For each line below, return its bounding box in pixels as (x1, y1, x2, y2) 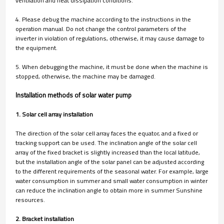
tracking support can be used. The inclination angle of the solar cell (15, 137, 197, 147)
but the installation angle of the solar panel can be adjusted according (15, 156, 204, 166)
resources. (15, 194, 45, 204)
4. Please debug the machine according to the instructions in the (15, 14, 191, 24)
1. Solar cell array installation (15, 109, 93, 119)
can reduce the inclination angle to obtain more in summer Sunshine (15, 185, 202, 195)
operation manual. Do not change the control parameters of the (15, 23, 186, 33)
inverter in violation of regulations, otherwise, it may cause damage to (15, 33, 204, 43)
